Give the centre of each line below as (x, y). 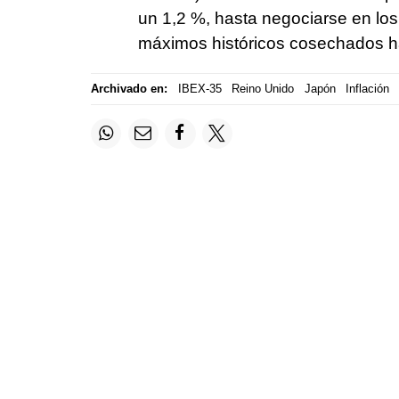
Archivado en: (129, 89)
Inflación (367, 89)
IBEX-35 (199, 89)
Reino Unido (263, 89)
